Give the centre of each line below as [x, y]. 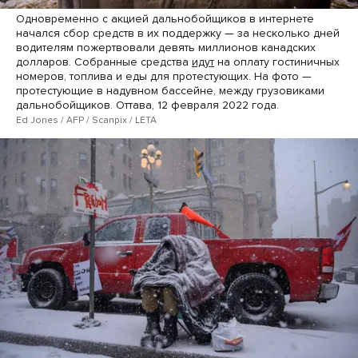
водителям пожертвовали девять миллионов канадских [166, 47]
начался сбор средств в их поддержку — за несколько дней [178, 33]
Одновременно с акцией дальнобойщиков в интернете [165, 18]
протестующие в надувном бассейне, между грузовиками [170, 90]
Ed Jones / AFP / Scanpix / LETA [86, 119]
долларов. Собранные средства [104, 62]
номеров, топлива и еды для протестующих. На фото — [164, 76]
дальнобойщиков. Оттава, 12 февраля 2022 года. [147, 105]
